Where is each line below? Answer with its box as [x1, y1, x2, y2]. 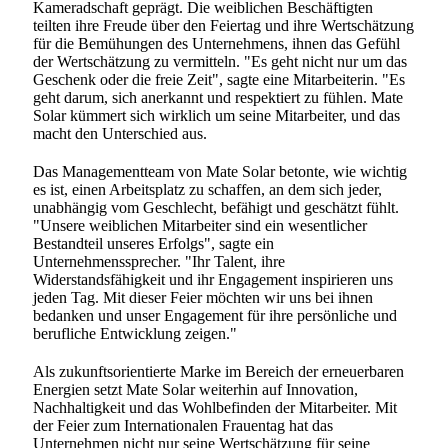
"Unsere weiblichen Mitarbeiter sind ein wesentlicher [33, 217, 368, 234]
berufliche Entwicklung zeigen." [33, 325, 238, 342]
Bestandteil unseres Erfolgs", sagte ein [33, 235, 275, 252]
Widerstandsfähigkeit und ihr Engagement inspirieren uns [33, 271, 394, 288]
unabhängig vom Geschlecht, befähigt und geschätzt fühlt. [33, 199, 400, 216]
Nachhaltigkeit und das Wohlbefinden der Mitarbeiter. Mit [33, 399, 398, 416]
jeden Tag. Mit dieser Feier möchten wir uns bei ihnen [33, 289, 374, 306]
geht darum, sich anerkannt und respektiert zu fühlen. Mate [33, 89, 404, 106]
